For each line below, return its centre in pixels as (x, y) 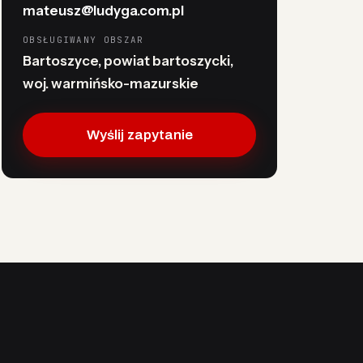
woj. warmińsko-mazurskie (111, 83)
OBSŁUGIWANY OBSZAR (83, 40)
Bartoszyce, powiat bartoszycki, (128, 61)
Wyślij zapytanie (139, 135)
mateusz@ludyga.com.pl (103, 11)
